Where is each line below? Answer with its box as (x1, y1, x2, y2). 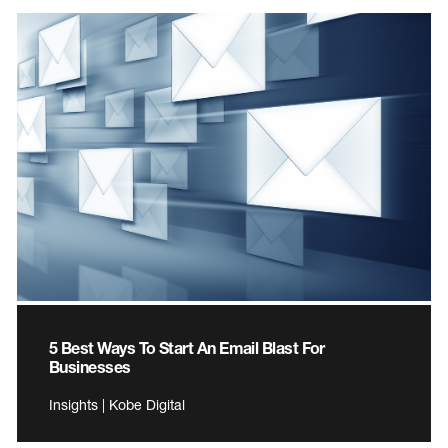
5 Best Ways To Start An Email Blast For (49, 337, 325, 357)
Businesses (49, 356, 131, 376)
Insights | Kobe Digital (49, 395, 185, 413)
